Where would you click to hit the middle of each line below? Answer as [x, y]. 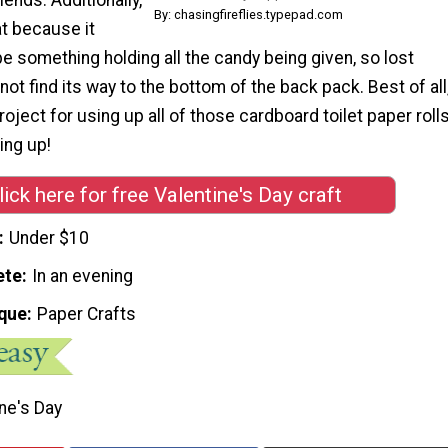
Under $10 [49, 238]
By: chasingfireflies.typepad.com [248, 14]
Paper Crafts [87, 314]
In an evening [83, 276]
